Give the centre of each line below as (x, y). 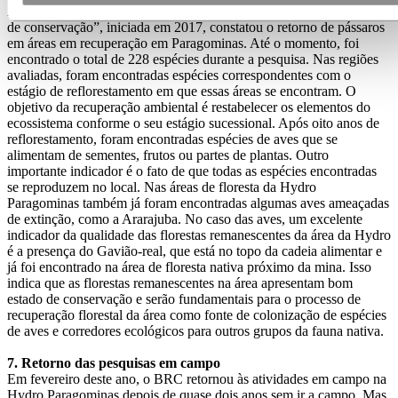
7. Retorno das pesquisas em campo (114, 362)
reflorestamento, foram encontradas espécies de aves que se (172, 139)
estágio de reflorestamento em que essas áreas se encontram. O (182, 91)
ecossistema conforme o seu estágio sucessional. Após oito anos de (193, 123)
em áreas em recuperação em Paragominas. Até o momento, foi (183, 43)
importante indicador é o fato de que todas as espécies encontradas (192, 171)
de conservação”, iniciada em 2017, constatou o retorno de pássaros (196, 27)
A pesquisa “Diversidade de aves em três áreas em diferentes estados (198, 11)
